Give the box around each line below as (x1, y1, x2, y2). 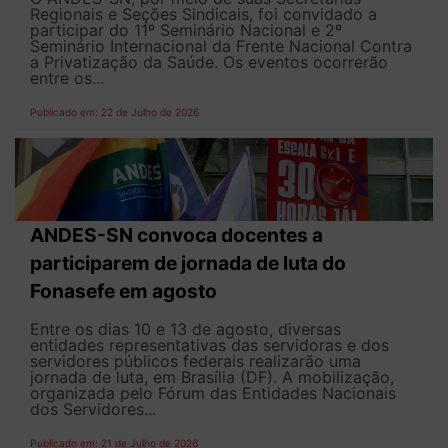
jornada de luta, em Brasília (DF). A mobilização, (30, 367, 394, 388)
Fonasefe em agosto (30, 279, 217, 304)
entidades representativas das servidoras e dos (30, 335, 389, 356)
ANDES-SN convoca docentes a (30, 223, 323, 248)
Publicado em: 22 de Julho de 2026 (30, 105, 199, 118)
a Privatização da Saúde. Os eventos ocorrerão (30, 51, 388, 72)
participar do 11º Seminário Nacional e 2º (30, 19, 342, 40)
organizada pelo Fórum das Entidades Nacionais (30, 383, 396, 404)
